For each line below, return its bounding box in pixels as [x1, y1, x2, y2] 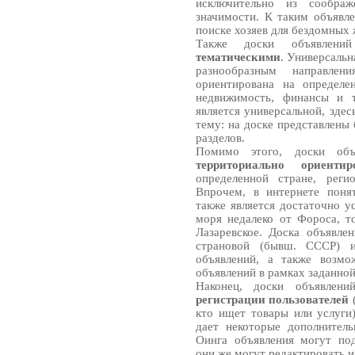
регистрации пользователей [196, 293, 349, 306]
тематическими [196, 51, 281, 63]
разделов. [196, 132, 246, 144]
